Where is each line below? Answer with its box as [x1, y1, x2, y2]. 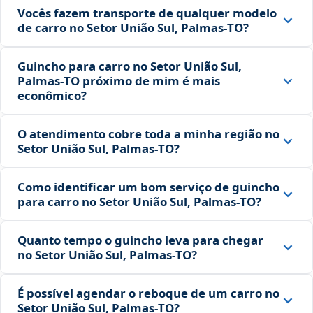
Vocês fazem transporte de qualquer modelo [17, 5, 277, 22]
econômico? [17, 87, 87, 104]
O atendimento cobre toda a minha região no [17, 126, 279, 143]
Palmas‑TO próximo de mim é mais [17, 73, 220, 89]
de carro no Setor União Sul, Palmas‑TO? [17, 20, 249, 36]
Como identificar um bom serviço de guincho [17, 179, 279, 196]
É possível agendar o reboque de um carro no [17, 285, 279, 302]
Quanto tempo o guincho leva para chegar [17, 232, 263, 249]
